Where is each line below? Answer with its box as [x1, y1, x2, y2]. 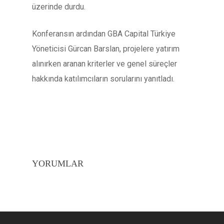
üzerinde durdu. [32, 2, 85, 11]
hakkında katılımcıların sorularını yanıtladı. [32, 74, 174, 83]
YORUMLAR [32, 158, 83, 168]
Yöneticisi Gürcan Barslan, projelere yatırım [32, 44, 179, 53]
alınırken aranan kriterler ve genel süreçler [32, 59, 177, 68]
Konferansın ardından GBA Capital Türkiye [32, 29, 175, 38]
